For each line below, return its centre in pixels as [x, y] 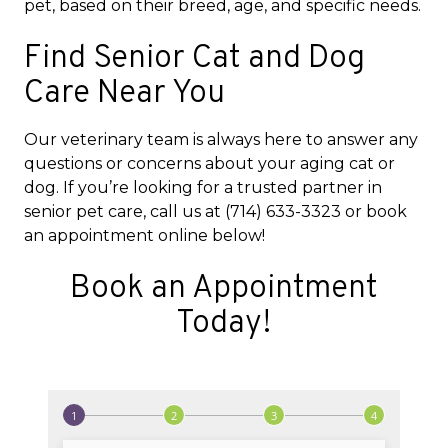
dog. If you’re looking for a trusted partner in [203, 187]
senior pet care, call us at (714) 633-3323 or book [215, 211]
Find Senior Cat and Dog [194, 58]
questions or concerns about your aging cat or [209, 163]
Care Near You [124, 93]
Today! [224, 323]
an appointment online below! [144, 235]
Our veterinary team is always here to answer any [221, 139]
